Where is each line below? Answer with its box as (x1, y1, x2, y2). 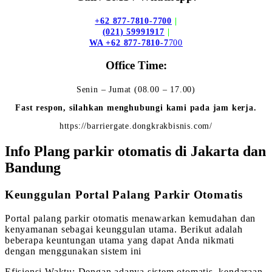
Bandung (5, 160, 61, 176)
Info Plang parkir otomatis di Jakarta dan (5, 143, 266, 160)
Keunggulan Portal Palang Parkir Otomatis (5, 188, 243, 201)
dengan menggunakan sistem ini (5, 245, 142, 256)
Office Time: (105, 59, 167, 72)
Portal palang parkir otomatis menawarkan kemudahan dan (5, 212, 256, 223)
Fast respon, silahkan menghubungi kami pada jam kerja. (15, 103, 257, 113)
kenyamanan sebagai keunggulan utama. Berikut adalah (5, 223, 243, 234)
